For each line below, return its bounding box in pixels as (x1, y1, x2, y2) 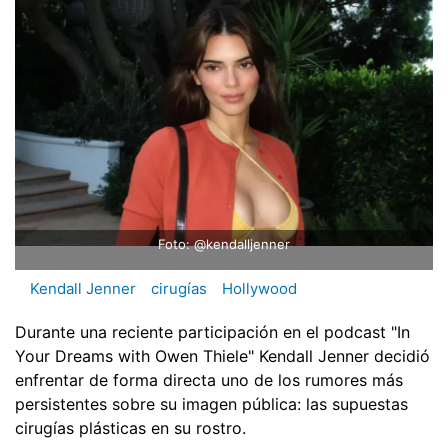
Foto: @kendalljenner (158, 236, 290, 253)
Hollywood (222, 279, 297, 299)
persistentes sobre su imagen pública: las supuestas (15, 393, 408, 414)
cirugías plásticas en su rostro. (15, 417, 246, 438)
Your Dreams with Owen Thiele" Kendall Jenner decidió (15, 345, 430, 366)
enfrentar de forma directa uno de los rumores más (15, 369, 403, 390)
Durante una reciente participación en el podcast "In (15, 321, 410, 342)
